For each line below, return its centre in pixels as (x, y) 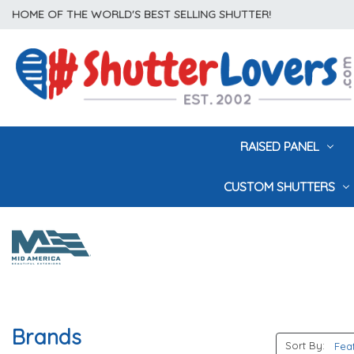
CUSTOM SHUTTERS (281, 186)
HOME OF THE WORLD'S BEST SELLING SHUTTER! (141, 14)
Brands (47, 337)
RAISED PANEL (281, 146)
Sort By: (305, 346)
